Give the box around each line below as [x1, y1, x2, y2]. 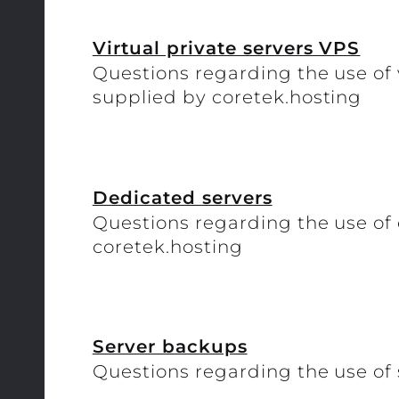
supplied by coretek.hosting [92, 85, 362, 108]
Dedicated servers [92, 186, 273, 208]
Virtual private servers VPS [92, 37, 361, 59]
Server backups [92, 336, 248, 358]
